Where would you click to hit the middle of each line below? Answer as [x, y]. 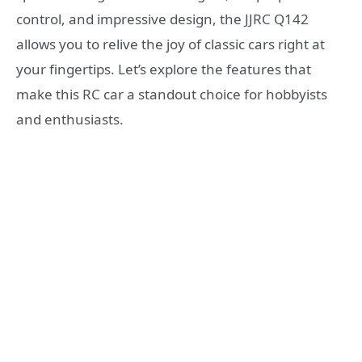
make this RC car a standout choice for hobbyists [172, 94]
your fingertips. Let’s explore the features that [164, 69]
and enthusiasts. [70, 119]
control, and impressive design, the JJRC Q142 [162, 19]
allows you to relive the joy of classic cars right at [170, 44]
